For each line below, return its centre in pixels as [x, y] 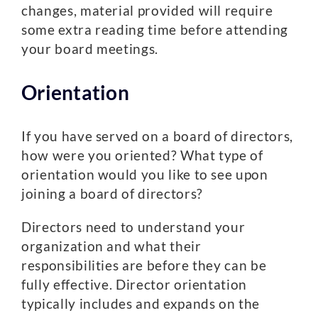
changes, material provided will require [147, 10]
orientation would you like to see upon [145, 174]
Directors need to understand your [133, 227]
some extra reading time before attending [155, 29]
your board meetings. [90, 49]
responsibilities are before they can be [144, 265]
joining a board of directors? [112, 193]
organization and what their [111, 246]
